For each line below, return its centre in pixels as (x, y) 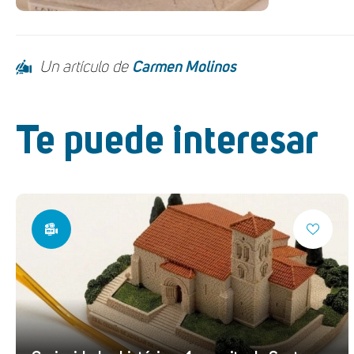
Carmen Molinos (184, 67)
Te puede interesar (167, 142)
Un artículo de (86, 67)
